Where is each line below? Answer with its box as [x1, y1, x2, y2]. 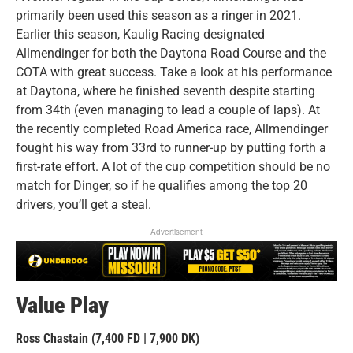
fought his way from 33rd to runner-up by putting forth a [16, 140, 326, 156]
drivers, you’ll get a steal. [16, 197, 151, 213]
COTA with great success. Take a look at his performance [16, 65, 332, 80]
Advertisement [150, 225, 203, 237]
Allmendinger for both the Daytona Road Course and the [16, 46, 326, 61]
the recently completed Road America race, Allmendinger [16, 121, 328, 137]
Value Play [16, 292, 109, 319]
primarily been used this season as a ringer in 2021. [16, 8, 301, 24]
